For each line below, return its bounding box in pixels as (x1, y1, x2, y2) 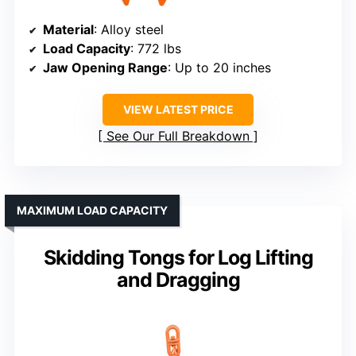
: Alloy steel (94, 21, 164, 38)
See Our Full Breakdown (106, 128, 250, 145)
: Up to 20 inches (168, 60, 271, 76)
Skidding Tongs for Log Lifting (43, 246, 313, 270)
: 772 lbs (130, 41, 181, 57)
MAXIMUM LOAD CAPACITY (17, 203, 168, 218)
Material (43, 21, 94, 38)
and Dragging (116, 268, 240, 292)
